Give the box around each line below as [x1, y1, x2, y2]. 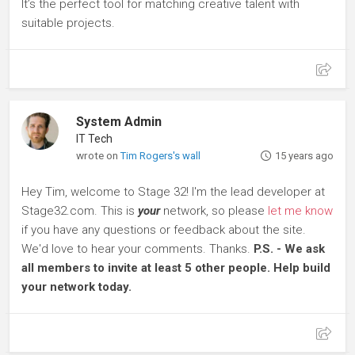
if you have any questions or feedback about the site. [21, 223, 306, 237]
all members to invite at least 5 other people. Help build [21, 261, 330, 275]
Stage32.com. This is [21, 204, 138, 218]
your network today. [21, 280, 132, 294]
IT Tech [76, 132, 113, 145]
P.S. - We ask [254, 242, 325, 256]
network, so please [160, 204, 268, 218]
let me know [268, 204, 333, 218]
